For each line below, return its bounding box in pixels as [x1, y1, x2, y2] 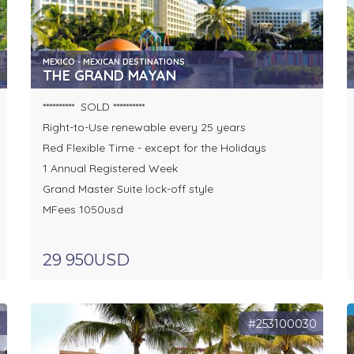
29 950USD [42, 250, 130, 270]
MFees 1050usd [42, 202, 123, 217]
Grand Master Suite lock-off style [42, 182, 213, 197]
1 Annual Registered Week [42, 161, 181, 176]
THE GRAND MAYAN [42, 66, 176, 85]
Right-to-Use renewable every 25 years [42, 120, 246, 135]
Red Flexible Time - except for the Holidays [42, 141, 266, 156]
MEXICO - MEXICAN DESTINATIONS [42, 56, 185, 68]
